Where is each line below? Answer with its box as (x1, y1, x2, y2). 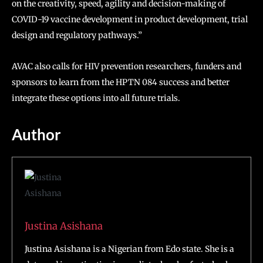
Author (12, 125, 61, 144)
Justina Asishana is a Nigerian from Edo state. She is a (25, 244, 234, 254)
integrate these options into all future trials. (12, 93, 180, 103)
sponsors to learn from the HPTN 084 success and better (12, 77, 230, 87)
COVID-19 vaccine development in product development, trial (12, 14, 248, 25)
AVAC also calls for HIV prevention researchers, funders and (12, 61, 241, 72)
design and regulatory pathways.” (12, 30, 142, 41)
